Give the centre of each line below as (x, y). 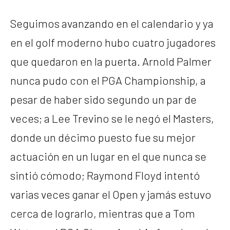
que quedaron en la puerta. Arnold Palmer (111, 61)
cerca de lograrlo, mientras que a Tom (103, 213)
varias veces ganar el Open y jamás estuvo (111, 194)
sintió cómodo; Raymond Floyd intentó (105, 175)
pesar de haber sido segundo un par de (103, 99)
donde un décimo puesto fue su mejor (103, 137)
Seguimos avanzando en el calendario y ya (112, 23)
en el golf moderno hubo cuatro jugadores (113, 42)
